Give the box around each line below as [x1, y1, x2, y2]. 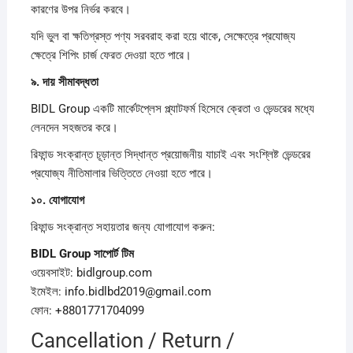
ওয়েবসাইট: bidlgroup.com [30, 265, 152, 280]
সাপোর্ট [93, 246, 121, 261]
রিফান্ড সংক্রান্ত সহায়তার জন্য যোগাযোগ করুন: [30, 219, 215, 234]
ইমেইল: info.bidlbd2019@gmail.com [30, 284, 211, 299]
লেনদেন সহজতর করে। [30, 120, 118, 135]
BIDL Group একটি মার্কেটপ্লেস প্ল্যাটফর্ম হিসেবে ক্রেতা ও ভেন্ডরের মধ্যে [30, 101, 314, 116]
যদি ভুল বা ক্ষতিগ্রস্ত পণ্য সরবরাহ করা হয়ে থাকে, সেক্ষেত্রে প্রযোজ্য [30, 28, 295, 43]
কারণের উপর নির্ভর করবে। [30, 2, 131, 17]
